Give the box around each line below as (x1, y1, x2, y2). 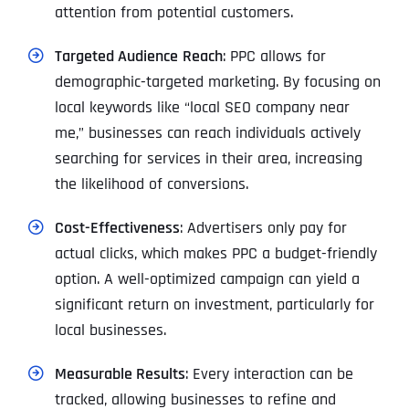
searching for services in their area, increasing (55, 147, 362, 169)
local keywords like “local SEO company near (55, 96, 350, 118)
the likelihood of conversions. (55, 173, 248, 194)
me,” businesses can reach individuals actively (55, 121, 361, 143)
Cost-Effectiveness (55, 216, 180, 238)
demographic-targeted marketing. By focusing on (55, 70, 381, 92)
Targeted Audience (55, 45, 178, 67)
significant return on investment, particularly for (55, 293, 374, 315)
